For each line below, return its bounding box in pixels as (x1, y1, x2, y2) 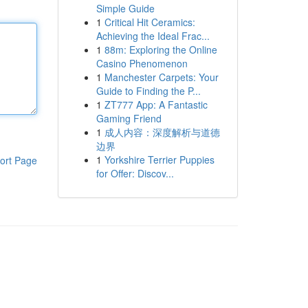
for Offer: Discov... (96, 166, 174, 180)
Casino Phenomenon (96, 56, 188, 70)
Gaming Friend (96, 111, 162, 125)
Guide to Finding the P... (96, 84, 201, 98)
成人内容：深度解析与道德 (104, 125, 220, 139)
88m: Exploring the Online (104, 43, 217, 56)
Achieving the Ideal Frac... (96, 29, 210, 43)
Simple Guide (96, 1, 155, 15)
